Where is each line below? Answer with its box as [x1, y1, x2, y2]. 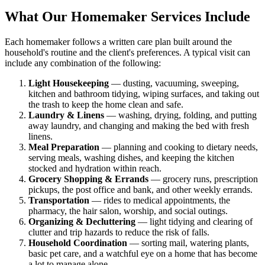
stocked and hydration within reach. [28, 163, 161, 174]
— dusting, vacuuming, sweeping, [109, 78, 239, 89]
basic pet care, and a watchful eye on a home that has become [28, 248, 257, 259]
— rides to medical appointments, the [89, 195, 230, 206]
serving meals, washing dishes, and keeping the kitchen [28, 153, 234, 163]
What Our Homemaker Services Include [5, 9, 250, 25]
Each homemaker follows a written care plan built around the [5, 37, 232, 47]
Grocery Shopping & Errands [28, 174, 148, 185]
